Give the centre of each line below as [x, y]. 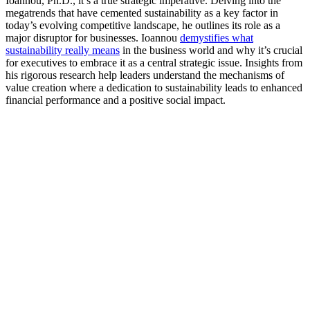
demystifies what [217, 37]
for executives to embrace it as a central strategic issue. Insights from [154, 62]
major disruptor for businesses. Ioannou [93, 37]
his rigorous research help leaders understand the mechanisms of [145, 75]
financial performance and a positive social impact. [116, 100]
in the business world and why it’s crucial [211, 50]
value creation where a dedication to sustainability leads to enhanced [154, 87]
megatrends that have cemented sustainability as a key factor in [142, 12]
